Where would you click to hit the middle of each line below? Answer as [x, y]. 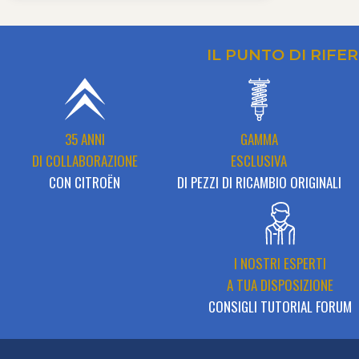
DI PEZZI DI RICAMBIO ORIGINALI [259, 183]
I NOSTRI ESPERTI [280, 264]
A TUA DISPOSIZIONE [280, 285]
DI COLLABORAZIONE [85, 161]
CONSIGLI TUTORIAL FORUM [280, 307]
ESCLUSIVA [259, 161]
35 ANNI [85, 139]
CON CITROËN [85, 183]
